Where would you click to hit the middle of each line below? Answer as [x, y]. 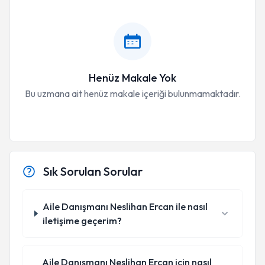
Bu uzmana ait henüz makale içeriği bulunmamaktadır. [132, 93]
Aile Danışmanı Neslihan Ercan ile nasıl [125, 206]
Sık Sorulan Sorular [93, 171]
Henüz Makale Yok [132, 78]
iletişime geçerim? [82, 221]
